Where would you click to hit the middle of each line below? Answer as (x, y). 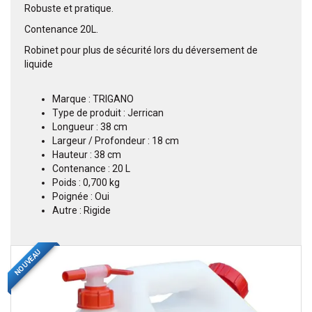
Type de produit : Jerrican (108, 113)
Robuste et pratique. (70, 9)
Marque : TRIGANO (93, 99)
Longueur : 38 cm (90, 127)
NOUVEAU (28, 262)
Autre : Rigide (81, 211)
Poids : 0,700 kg (86, 183)
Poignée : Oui (81, 197)
